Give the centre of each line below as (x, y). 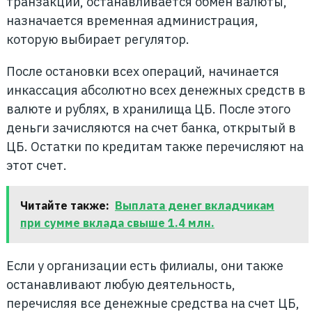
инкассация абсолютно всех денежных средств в (156, 90)
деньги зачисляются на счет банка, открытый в (151, 128)
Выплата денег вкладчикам (194, 205)
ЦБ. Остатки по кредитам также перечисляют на (155, 147)
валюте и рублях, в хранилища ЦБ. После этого (148, 109)
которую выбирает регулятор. (97, 39)
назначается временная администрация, (132, 21)
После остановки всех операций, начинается (142, 71)
